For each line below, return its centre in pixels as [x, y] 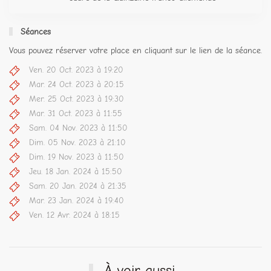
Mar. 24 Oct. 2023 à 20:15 [77, 85]
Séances [34, 31]
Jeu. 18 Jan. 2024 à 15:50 [76, 172]
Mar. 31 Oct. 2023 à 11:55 [76, 114]
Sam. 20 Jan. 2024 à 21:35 [78, 186]
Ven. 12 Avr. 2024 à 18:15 [74, 215]
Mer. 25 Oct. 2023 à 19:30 [77, 99]
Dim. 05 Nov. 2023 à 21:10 [77, 143]
